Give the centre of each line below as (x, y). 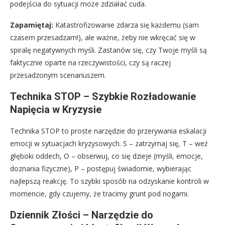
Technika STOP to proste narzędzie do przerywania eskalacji (108, 131)
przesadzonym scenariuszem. (58, 75)
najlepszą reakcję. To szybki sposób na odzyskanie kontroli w (109, 181)
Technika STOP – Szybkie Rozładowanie (103, 97)
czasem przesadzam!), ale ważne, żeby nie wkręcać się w (103, 38)
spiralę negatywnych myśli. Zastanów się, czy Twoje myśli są (108, 50)
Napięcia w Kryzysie (56, 110)
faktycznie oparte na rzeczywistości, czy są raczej (90, 63)
